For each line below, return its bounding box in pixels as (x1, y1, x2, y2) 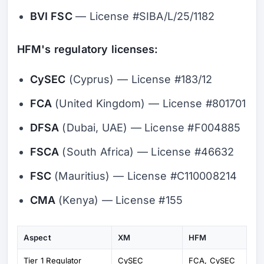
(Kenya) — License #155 (55, 194, 183, 207)
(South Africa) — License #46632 (59, 146, 235, 159)
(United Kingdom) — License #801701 (51, 97, 246, 110)
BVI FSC (29, 9, 72, 22)
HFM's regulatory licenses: (17, 43, 159, 56)
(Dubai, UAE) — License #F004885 (59, 121, 241, 134)
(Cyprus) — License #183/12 (65, 73, 213, 86)
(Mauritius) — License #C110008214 (51, 170, 237, 183)
